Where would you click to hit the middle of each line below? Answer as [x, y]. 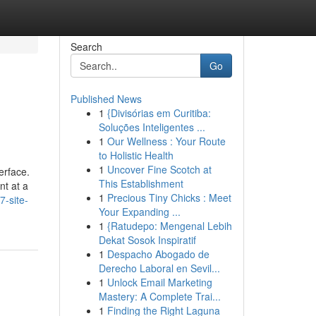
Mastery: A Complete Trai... [159, 296]
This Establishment [141, 183]
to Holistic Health [136, 155]
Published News [106, 99]
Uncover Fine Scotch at [159, 169]
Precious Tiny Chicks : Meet [169, 197]
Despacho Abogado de [158, 254]
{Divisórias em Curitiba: [159, 113]
